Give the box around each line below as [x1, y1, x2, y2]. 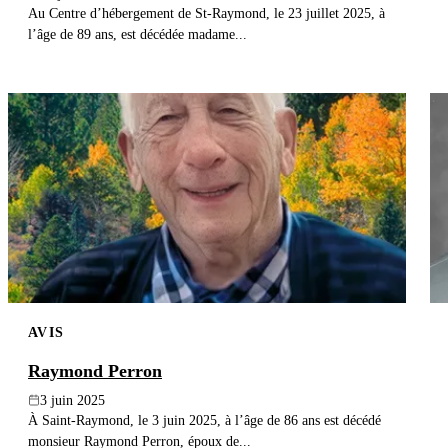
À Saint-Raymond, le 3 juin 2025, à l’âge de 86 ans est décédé [28, 411, 381, 428]
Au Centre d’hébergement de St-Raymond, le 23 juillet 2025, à [28, 5, 385, 22]
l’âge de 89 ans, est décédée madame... [28, 26, 247, 43]
